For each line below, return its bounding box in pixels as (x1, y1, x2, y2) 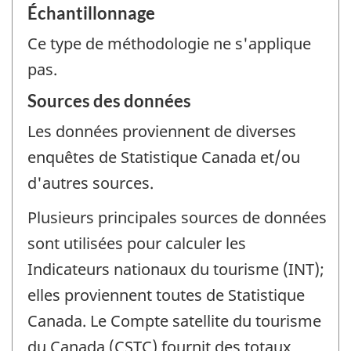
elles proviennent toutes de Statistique (27, 284, 305, 306)
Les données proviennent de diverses (27, 120, 296, 142)
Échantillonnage (27, 2, 155, 24)
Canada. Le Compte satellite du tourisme (27, 310, 321, 332)
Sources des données (27, 89, 191, 111)
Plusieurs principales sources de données (27, 207, 327, 229)
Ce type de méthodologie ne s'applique (27, 33, 311, 55)
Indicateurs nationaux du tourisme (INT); (27, 259, 324, 280)
